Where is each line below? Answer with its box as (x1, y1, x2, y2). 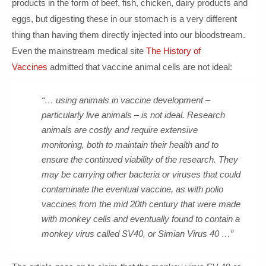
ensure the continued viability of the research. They (42, 154, 238, 164)
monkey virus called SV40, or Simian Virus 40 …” (42, 229, 233, 239)
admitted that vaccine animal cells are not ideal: (47, 62, 232, 72)
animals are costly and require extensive (42, 125, 198, 135)
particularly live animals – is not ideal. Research (42, 110, 225, 120)
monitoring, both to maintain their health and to (42, 140, 218, 150)
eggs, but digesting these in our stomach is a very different (12, 14, 237, 24)
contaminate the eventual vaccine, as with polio (42, 184, 223, 194)
